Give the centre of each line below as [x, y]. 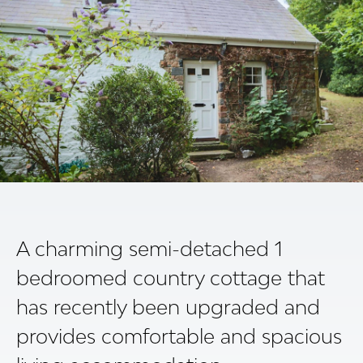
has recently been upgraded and [168, 306]
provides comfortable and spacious [179, 335]
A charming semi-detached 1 [149, 248]
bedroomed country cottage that [171, 277]
